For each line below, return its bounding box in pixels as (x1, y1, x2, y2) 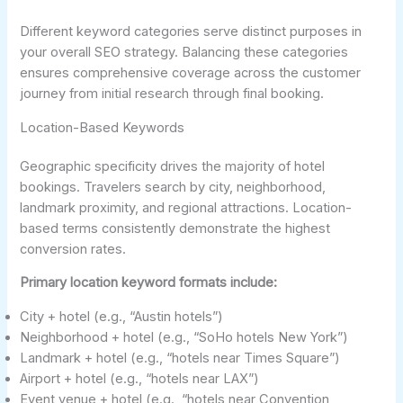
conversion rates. (20, 240, 127, 257)
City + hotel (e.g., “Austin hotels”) (20, 308, 224, 325)
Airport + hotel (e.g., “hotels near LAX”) (20, 370, 260, 387)
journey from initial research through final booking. (20, 85, 325, 102)
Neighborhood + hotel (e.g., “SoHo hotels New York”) (20, 328, 349, 345)
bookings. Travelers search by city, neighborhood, (20, 178, 327, 195)
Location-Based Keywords (20, 119, 185, 136)
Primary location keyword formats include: (20, 274, 278, 291)
